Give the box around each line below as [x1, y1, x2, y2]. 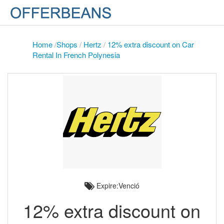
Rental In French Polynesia [32, 49, 120, 60]
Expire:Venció [94, 180, 139, 190]
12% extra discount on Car [107, 39, 194, 49]
